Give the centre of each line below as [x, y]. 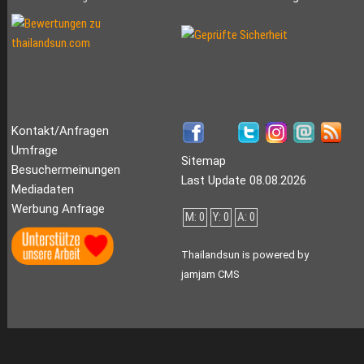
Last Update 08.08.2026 [243, 181]
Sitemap [203, 161]
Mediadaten [42, 190]
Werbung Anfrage [58, 209]
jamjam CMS [210, 275]
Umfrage [34, 151]
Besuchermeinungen [65, 170]
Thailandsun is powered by [245, 255]
